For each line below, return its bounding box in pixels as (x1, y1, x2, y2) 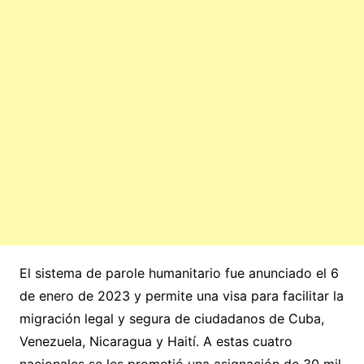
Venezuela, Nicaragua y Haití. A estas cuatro (19, 332, 292, 349)
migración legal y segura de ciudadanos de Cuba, (19, 310, 324, 327)
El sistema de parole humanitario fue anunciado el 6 (19, 264, 339, 281)
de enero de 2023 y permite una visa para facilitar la (19, 287, 344, 304)
